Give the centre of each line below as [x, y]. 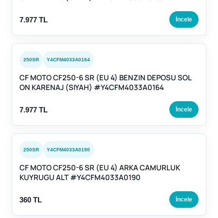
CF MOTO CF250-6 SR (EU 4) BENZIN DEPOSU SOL [105, 78]
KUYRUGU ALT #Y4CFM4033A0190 [80, 178]
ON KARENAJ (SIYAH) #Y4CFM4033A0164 [92, 88]
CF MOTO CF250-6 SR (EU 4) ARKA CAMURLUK [100, 168]
